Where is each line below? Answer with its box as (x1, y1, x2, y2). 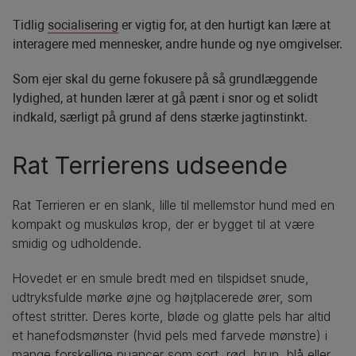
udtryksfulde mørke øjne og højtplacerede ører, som (12, 288, 312, 305)
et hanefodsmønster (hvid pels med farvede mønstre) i (12, 327, 327, 343)
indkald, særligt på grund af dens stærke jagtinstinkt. (13, 109, 308, 125)
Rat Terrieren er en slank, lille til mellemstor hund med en (12, 196, 335, 213)
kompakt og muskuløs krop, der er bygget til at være (12, 215, 315, 232)
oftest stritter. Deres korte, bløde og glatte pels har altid (12, 308, 331, 324)
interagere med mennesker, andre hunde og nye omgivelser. (13, 36, 342, 52)
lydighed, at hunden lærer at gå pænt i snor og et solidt (13, 90, 318, 106)
